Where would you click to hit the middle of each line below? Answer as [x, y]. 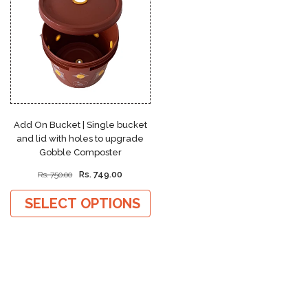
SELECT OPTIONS [82, 204]
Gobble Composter [80, 153]
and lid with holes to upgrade [80, 139]
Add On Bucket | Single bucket [80, 125]
